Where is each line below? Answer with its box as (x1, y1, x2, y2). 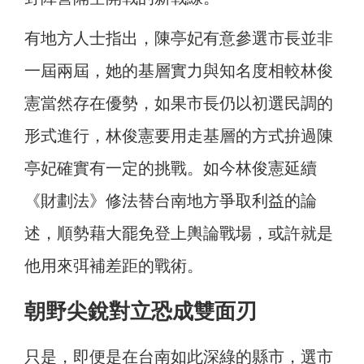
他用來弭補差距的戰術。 (24, 256, 203, 275)
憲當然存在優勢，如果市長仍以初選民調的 (24, 93, 333, 112)
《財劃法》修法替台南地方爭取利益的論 (24, 191, 317, 210)
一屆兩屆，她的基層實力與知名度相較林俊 (24, 61, 333, 80)
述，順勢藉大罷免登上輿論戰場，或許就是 (24, 223, 333, 242)
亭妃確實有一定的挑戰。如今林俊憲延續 (24, 158, 317, 177)
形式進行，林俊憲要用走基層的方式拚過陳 (24, 126, 333, 145)
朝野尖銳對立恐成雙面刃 (24, 298, 257, 323)
